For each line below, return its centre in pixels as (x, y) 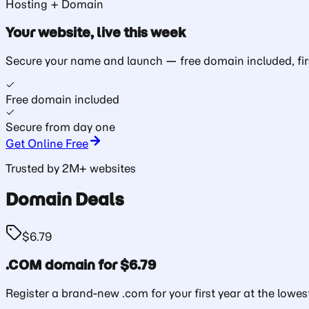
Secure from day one (60, 127)
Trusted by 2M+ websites (71, 168)
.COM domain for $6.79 (81, 265)
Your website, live (64, 32)
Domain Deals (65, 200)
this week (155, 32)
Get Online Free (47, 143)
